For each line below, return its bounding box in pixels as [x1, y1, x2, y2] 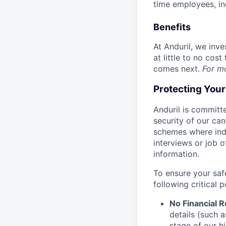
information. [153, 149, 199, 159]
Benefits [153, 22, 191, 32]
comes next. [153, 64, 202, 74]
